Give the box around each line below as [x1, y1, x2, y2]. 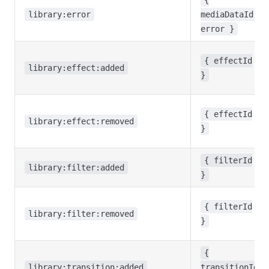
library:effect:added [28, 63, 124, 73]
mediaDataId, [201, 10, 258, 19]
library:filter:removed [28, 209, 134, 219]
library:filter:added [28, 163, 124, 172]
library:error [28, 10, 91, 19]
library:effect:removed [28, 116, 134, 126]
